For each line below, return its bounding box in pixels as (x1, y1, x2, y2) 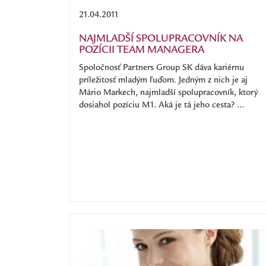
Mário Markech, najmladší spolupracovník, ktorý (79, 89, 258, 97)
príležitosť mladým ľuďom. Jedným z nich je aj (79, 77, 248, 85)
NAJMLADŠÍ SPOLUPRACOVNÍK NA (79, 34, 243, 45)
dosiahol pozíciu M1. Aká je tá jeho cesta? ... (79, 102, 244, 110)
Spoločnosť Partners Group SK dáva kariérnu (79, 64, 244, 72)
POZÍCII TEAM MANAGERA (79, 46, 204, 56)
